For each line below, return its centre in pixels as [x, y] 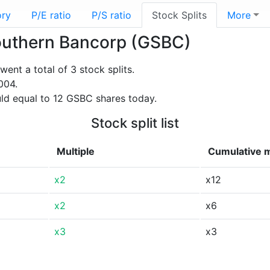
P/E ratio [51, 15]
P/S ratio [111, 15]
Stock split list [135, 123]
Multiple [76, 151]
